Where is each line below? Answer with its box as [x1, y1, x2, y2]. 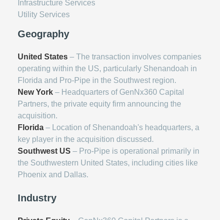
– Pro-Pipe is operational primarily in [71, 147, 199, 155]
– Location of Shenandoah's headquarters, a [44, 123, 199, 132]
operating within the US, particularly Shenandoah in [18, 64, 197, 73]
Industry [18, 192, 56, 203]
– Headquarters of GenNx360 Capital [53, 88, 184, 96]
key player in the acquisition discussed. [18, 135, 154, 143]
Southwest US [18, 147, 71, 155]
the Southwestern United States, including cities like [18, 159, 198, 167]
